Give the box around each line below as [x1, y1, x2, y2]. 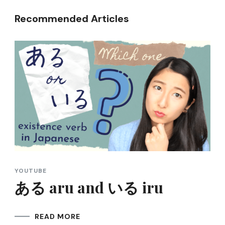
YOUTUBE [15, 166, 47, 175]
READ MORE [35, 211, 80, 221]
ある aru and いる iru [15, 177, 163, 197]
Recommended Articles [15, 12, 129, 25]
